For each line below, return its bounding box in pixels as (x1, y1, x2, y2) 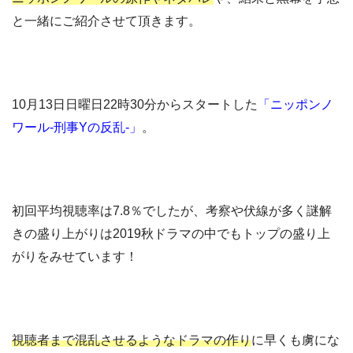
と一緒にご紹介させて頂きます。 (12, 14, 201, 28)
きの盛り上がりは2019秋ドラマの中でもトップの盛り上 (12, 227, 330, 241)
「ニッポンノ (258, 98, 333, 112)
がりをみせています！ (12, 250, 138, 264)
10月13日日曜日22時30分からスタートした (12, 98, 258, 112)
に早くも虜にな (251, 333, 340, 347)
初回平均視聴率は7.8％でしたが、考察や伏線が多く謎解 (12, 204, 332, 218)
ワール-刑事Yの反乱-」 (12, 121, 142, 135)
